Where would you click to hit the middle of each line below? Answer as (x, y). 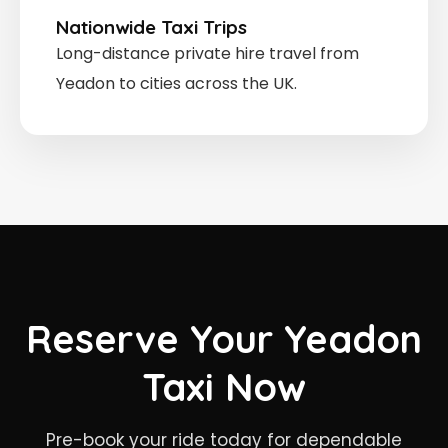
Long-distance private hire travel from (207, 53)
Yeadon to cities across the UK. (176, 83)
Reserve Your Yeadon (224, 338)
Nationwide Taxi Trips (151, 26)
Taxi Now (224, 386)
